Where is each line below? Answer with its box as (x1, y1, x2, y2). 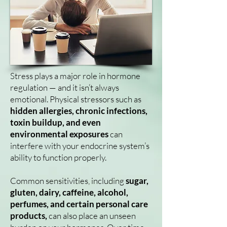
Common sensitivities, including (10, 175, 124, 186)
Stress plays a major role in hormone (10, 70, 140, 81)
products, (10, 210, 47, 221)
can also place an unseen (47, 210, 136, 221)
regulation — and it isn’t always (10, 82, 119, 93)
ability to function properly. (10, 152, 106, 163)
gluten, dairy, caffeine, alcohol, (10, 187, 128, 198)
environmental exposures (10, 129, 108, 139)
